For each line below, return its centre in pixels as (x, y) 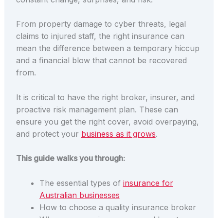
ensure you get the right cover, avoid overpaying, (107, 121)
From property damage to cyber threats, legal (101, 24)
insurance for (148, 183)
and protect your (48, 134)
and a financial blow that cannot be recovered (101, 61)
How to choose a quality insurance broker (118, 207)
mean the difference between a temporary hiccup (108, 48)
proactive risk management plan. (77, 109)
